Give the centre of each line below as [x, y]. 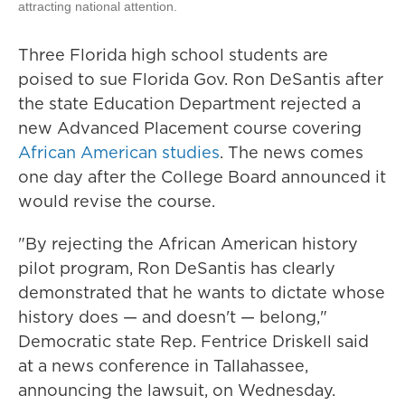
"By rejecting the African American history [188, 244]
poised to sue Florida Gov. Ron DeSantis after [201, 79]
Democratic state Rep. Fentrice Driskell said [193, 341]
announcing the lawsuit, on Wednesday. [177, 390]
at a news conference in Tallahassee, [163, 366]
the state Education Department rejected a [189, 104]
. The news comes [292, 152]
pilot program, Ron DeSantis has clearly [177, 268]
